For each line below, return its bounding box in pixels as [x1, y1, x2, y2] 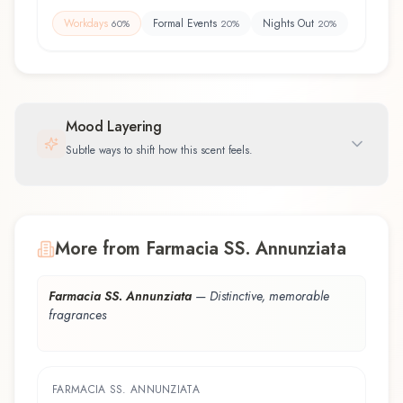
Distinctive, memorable [210, 286, 329, 305]
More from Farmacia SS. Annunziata [55, 235, 346, 262]
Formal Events [153, 14, 217, 31]
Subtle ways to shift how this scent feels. [66, 141, 253, 158]
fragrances [49, 305, 106, 324]
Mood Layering [66, 115, 162, 137]
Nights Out [263, 14, 314, 31]
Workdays [64, 14, 108, 31]
